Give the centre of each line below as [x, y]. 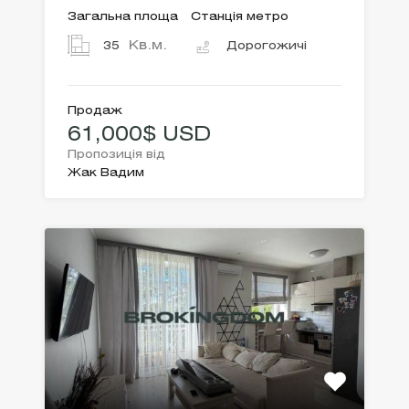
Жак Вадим [106, 173]
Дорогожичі [267, 47]
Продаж [95, 111]
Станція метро [240, 17]
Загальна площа [123, 17]
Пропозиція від [116, 155]
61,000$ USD [139, 136]
